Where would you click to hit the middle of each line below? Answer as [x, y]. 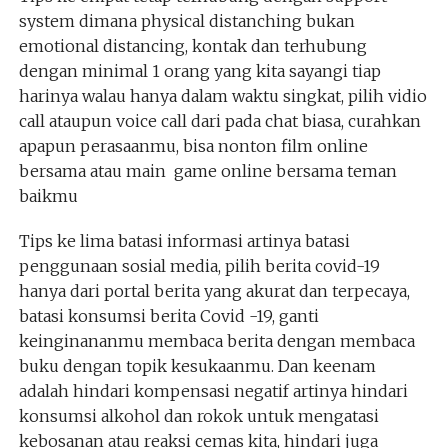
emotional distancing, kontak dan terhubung [192, 46]
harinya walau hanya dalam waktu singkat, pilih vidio [222, 96]
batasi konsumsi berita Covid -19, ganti [168, 316]
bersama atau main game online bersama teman [207, 171]
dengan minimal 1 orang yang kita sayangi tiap [199, 71]
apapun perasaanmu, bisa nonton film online [193, 146]
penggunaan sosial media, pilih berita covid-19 [199, 266]
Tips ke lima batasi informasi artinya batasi [184, 241]
